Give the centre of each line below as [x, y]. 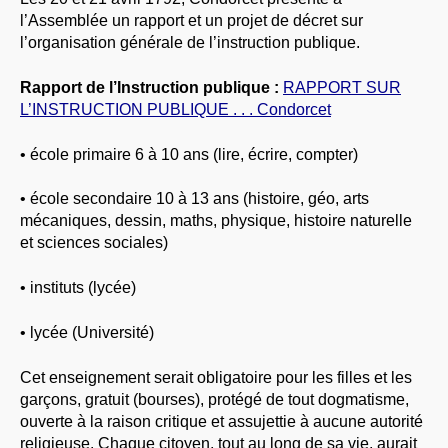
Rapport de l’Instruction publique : [149, 87]
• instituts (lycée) [78, 288]
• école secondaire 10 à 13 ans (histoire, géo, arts [194, 199]
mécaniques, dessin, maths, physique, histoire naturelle [216, 221]
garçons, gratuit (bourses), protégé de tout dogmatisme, [214, 399]
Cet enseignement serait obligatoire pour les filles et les [216, 377]
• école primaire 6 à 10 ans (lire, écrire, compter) [189, 154]
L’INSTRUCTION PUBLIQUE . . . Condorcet [175, 109]
